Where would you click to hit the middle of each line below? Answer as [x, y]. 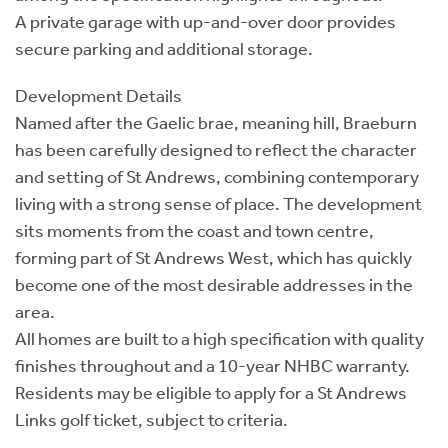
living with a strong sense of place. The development [218, 204]
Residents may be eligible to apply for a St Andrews [211, 393]
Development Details [98, 96]
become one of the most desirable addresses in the [214, 285]
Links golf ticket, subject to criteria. [151, 420]
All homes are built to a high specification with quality [219, 339]
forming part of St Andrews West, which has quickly [213, 258]
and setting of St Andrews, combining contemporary [217, 177]
